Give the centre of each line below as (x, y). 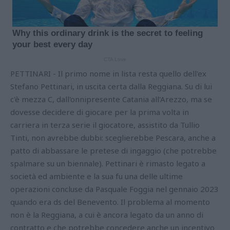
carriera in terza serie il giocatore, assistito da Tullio (105, 125)
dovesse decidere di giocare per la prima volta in (100, 112)
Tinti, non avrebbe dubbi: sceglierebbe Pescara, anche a (113, 138)
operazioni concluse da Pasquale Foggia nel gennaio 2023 (114, 189)
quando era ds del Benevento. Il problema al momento (110, 202)
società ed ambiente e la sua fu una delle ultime (97, 176)
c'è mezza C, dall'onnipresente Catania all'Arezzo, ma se (111, 99)
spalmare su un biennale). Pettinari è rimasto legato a (108, 164)
